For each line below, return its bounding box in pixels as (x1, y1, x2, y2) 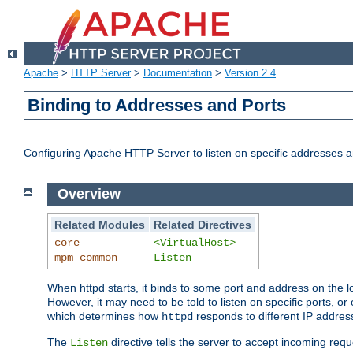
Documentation (143, 67, 212, 80)
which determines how (47, 309, 162, 322)
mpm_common (54, 251, 118, 264)
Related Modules (54, 217, 146, 231)
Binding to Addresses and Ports (28, 95, 287, 116)
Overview (57, 186, 121, 203)
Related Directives (154, 217, 252, 231)
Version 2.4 (225, 67, 276, 80)
